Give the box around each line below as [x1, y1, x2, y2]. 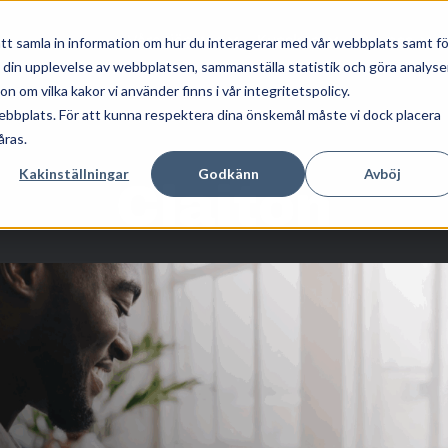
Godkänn [197, 164, 259, 182]
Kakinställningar [19, 164, 130, 182]
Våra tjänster [126, 30, 220, 50]
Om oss [356, 30, 413, 50]
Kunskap [256, 30, 320, 50]
